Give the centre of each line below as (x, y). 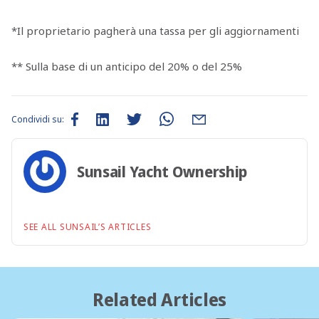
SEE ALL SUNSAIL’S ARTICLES (87, 227)
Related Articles (159, 299)
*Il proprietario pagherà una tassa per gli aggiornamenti (155, 30)
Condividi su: (37, 119)
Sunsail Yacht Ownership (162, 171)
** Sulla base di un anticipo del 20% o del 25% (126, 66)
